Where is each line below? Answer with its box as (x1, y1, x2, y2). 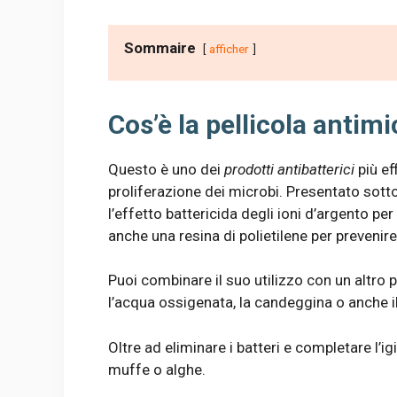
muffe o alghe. (108, 360, 206, 378)
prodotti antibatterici (224, 160, 354, 178)
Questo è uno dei (108, 160, 224, 178)
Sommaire (124, 38, 196, 57)
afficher (209, 41, 249, 56)
